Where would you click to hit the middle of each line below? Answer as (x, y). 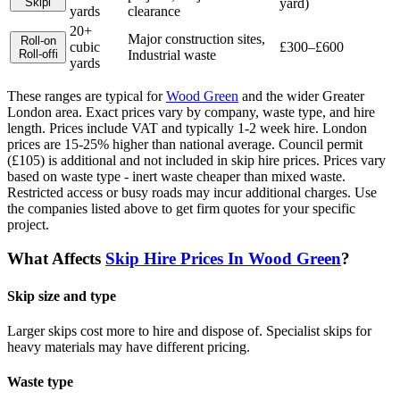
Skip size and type (62, 296)
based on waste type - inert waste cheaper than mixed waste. (176, 176)
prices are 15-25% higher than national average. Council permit (185, 144)
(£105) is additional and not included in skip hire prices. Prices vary (196, 160)
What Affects (56, 259)
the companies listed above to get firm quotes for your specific (181, 208)
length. (28, 128)
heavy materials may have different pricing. (129, 346)
